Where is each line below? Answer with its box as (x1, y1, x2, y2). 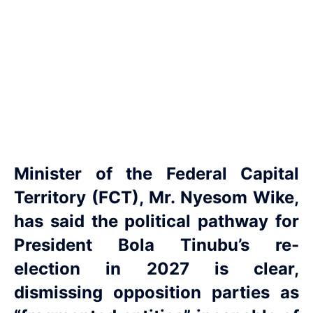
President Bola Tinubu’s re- (14, 234, 299, 255)
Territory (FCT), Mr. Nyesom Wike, (14, 187, 299, 208)
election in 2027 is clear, (14, 258, 299, 279)
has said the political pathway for (14, 210, 299, 231)
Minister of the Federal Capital (14, 163, 299, 184)
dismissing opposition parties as (14, 282, 299, 303)
